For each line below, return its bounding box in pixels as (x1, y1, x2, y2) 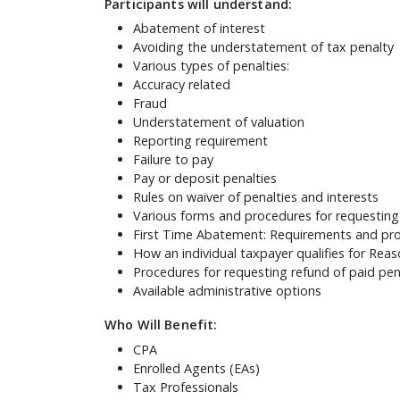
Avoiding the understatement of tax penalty (133, 38, 394, 56)
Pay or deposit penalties (133, 170, 277, 187)
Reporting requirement (133, 132, 268, 150)
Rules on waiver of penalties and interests (133, 188, 379, 206)
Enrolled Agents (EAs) (133, 360, 260, 378)
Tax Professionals (133, 379, 238, 396)
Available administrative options (133, 282, 321, 300)
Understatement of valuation (133, 113, 304, 131)
